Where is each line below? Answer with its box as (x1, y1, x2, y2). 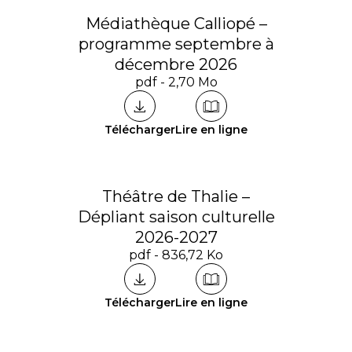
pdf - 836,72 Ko (129, 247, 223, 262)
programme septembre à (78, 35, 274, 53)
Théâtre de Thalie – (102, 187, 250, 206)
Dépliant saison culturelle (77, 207, 275, 226)
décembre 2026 (115, 55, 237, 74)
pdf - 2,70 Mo (134, 75, 218, 90)
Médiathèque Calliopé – (85, 14, 267, 33)
